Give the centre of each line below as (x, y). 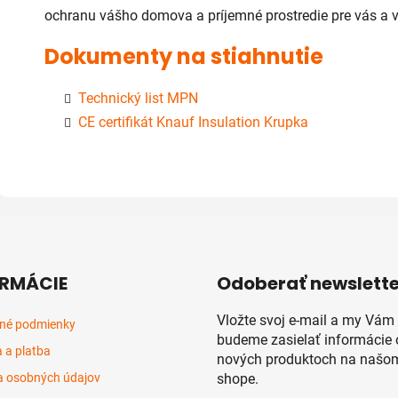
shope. (238, 378)
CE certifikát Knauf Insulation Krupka (191, 122)
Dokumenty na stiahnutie (184, 56)
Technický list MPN (136, 98)
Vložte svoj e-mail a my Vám (306, 320)
